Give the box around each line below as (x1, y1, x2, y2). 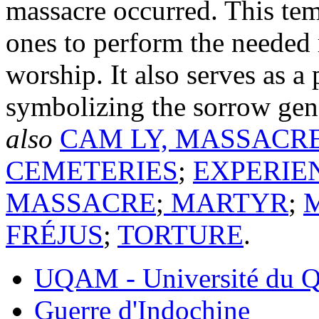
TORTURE (117, 219, 244, 250)
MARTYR (164, 187, 288, 218)
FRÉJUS (6, 219, 103, 250)
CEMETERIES (6, 155, 178, 186)
